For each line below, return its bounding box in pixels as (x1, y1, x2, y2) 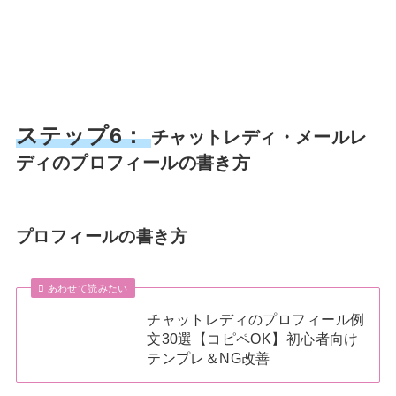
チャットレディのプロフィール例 (147, 311, 365, 328)
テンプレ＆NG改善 (147, 350, 270, 367)
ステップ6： (15, 124, 145, 148)
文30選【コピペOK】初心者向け (147, 331, 359, 347)
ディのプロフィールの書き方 (15, 153, 251, 173)
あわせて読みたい (47, 283, 128, 294)
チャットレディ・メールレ (150, 127, 368, 148)
